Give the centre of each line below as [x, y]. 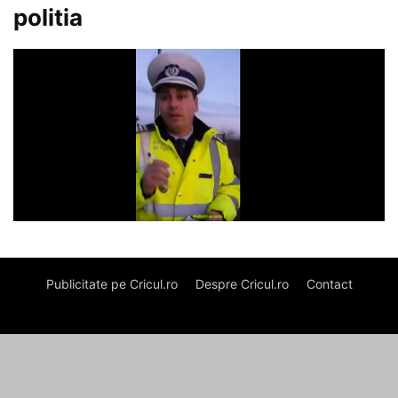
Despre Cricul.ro [242, 284]
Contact [329, 284]
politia [48, 17]
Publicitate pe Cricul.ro [111, 284]
